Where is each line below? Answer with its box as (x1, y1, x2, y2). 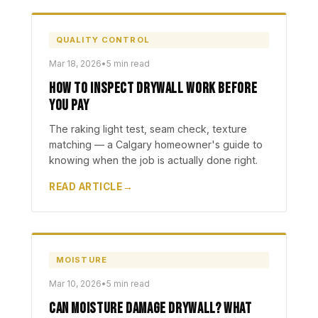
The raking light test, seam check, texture (49, 123, 247, 135)
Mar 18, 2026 (49, 58, 102, 69)
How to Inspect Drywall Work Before (49, 79, 258, 97)
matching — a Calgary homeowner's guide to (49, 138, 263, 150)
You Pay (49, 97, 89, 114)
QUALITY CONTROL (56, 35, 150, 45)
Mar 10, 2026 (49, 278, 102, 289)
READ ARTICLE (49, 181, 123, 192)
